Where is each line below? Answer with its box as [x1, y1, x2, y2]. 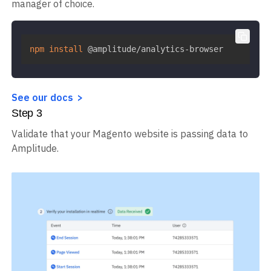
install [49, 44, 83, 54]
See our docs [11, 91, 73, 104]
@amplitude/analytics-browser [83, 44, 223, 54]
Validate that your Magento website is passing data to [11, 128, 248, 140]
